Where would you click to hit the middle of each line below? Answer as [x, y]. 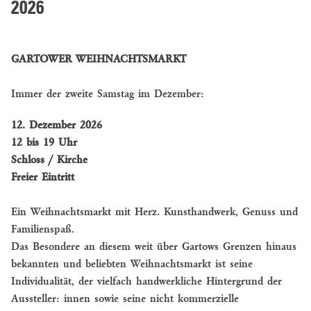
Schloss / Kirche [49, 160]
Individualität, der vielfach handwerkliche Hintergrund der [146, 281]
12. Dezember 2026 [57, 125]
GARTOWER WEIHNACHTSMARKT [99, 59]
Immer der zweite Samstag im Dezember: [108, 94]
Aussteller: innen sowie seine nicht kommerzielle [125, 299]
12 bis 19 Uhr [44, 143]
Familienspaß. [43, 229]
